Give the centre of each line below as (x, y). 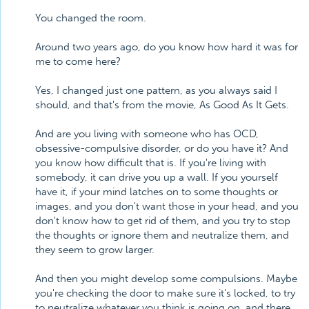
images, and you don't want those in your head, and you (167, 206)
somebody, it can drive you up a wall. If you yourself (157, 177)
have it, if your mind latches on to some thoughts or (157, 192)
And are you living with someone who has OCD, (147, 134)
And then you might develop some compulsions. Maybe (166, 279)
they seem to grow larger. (95, 250)
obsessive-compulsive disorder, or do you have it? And (162, 148)
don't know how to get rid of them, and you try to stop (163, 221)
